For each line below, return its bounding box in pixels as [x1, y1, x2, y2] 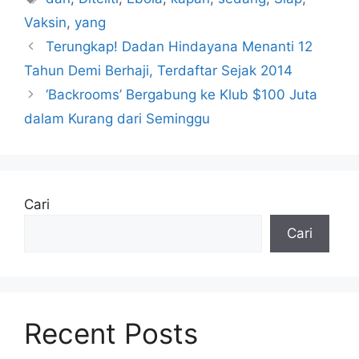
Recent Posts [24, 317, 198, 350]
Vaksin [24, 14, 67, 30]
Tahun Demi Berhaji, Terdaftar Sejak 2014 [24, 63, 292, 79]
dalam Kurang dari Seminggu [24, 111, 210, 127]
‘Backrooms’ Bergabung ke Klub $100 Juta [46, 87, 318, 103]
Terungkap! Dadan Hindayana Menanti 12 [46, 38, 313, 54]
